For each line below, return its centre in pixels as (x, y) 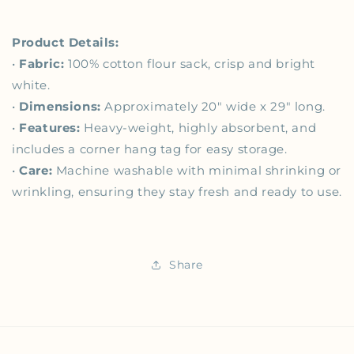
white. (31, 85)
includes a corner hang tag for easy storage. (150, 149)
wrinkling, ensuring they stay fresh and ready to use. (177, 191)
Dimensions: (60, 106)
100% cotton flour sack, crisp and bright (190, 63)
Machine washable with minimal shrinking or (197, 170)
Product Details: (66, 42)
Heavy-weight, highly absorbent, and (198, 127)
